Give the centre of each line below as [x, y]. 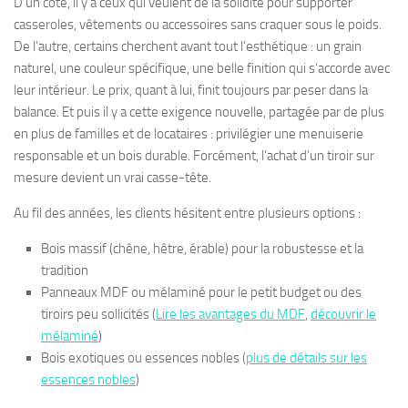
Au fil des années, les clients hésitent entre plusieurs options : [187, 213]
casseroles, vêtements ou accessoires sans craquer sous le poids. [198, 25]
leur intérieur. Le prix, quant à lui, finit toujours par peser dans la [191, 90]
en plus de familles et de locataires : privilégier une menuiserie [189, 134]
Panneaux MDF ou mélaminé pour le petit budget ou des [201, 292]
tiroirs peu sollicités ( [98, 314]
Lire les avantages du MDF [230, 314]
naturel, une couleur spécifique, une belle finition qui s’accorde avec [202, 68]
